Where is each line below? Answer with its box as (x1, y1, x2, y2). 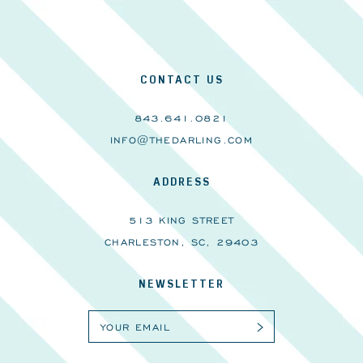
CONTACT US (139, 71, 224, 88)
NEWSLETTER (139, 275, 224, 292)
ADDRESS (152, 173, 211, 190)
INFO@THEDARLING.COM (109, 134, 254, 147)
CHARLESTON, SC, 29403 (104, 236, 259, 249)
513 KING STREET (128, 214, 235, 227)
